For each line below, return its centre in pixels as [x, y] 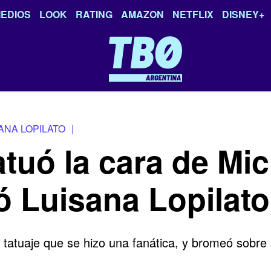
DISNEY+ [243, 14]
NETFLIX [193, 14]
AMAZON [142, 14]
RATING [94, 14]
